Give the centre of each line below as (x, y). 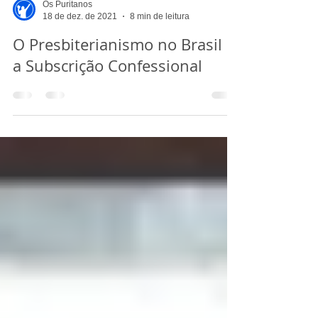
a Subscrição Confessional (108, 122)
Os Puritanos (67, 61)
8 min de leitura (160, 73)
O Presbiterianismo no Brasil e (124, 101)
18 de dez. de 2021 (80, 73)
